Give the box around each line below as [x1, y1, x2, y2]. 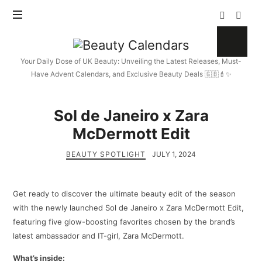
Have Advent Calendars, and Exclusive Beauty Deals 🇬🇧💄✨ [30, 70, 232, 78]
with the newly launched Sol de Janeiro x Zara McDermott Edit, [13, 203, 244, 213]
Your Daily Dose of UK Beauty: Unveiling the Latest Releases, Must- [20, 57, 242, 65]
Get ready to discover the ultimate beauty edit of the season [13, 189, 236, 199]
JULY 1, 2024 [152, 150, 196, 158]
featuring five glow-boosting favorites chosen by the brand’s [13, 217, 236, 227]
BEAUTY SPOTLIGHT [65, 150, 146, 158]
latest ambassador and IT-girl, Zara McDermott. [13, 231, 185, 241]
